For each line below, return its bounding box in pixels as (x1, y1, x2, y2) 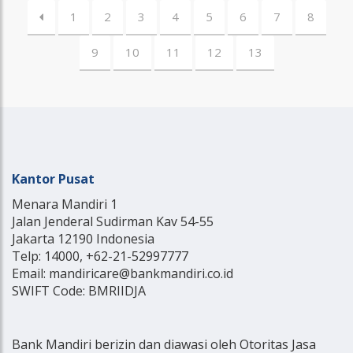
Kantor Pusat (12, 169, 95, 188)
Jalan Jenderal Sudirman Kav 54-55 (12, 212, 214, 230)
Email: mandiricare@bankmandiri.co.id (12, 264, 233, 282)
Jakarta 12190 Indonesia (12, 229, 154, 247)
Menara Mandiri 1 (12, 195, 117, 213)
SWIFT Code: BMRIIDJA (12, 281, 146, 299)
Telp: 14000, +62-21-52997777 (12, 247, 188, 265)
